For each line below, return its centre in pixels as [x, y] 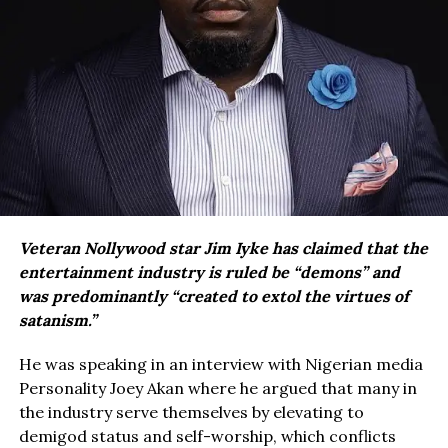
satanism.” [57, 320]
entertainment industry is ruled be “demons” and [209, 272]
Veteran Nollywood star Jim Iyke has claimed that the [223, 248]
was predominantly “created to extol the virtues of [213, 296]
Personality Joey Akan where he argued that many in [217, 388]
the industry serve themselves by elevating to [191, 412]
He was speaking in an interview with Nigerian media [220, 364]
